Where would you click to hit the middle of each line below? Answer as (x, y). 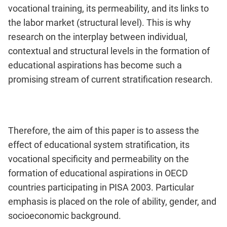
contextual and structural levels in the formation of (109, 51)
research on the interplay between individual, (98, 36)
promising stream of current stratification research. (110, 79)
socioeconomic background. (65, 215)
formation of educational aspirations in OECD (98, 173)
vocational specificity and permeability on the (99, 159)
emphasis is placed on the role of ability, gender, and (112, 201)
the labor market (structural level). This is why (100, 22)
